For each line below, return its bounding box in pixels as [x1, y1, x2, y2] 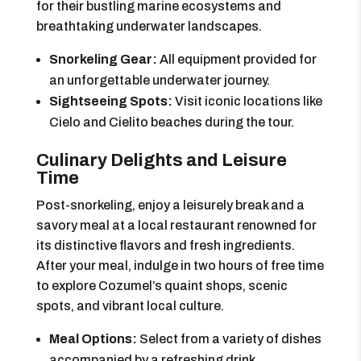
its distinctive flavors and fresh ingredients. [35, 239, 295, 252]
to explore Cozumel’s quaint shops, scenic [35, 279, 288, 293]
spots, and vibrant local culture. [35, 299, 224, 313]
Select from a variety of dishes [136, 332, 322, 346]
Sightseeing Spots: [48, 94, 172, 108]
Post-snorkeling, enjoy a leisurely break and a [35, 198, 305, 212]
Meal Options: [48, 332, 137, 346]
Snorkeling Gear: [48, 52, 157, 66]
